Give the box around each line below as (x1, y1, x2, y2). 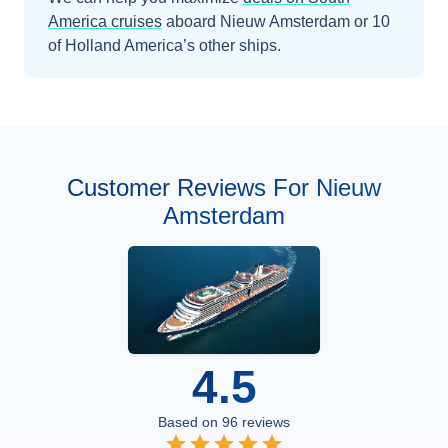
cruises (111, 13, 162, 30)
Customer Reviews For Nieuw (67, 174, 381, 201)
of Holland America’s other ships (48, 37, 277, 54)
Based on (158, 414, 222, 430)
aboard (166, 13, 220, 30)
